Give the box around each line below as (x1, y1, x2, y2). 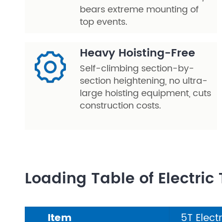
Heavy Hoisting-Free (80, 44, 195, 62)
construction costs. (80, 99, 161, 113)
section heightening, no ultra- (80, 74, 208, 88)
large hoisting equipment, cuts (80, 86, 211, 101)
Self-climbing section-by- (80, 61, 194, 76)
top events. (80, 15, 127, 29)
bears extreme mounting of (80, 2, 199, 17)
